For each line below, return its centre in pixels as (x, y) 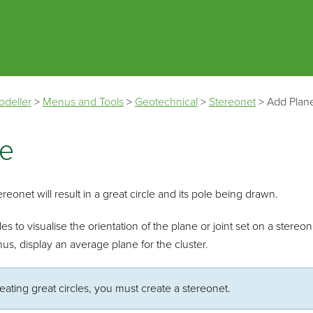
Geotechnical (166, 102)
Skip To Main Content (156, 20)
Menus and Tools (83, 102)
